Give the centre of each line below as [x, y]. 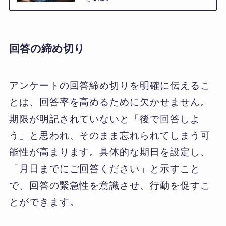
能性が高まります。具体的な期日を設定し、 [109, 152]
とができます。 [44, 202]
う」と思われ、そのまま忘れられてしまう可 [109, 135]
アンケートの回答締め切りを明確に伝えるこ [109, 85]
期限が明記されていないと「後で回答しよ [104, 119]
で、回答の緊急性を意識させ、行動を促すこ [109, 185]
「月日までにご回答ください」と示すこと [104, 168]
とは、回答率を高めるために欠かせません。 [109, 102]
